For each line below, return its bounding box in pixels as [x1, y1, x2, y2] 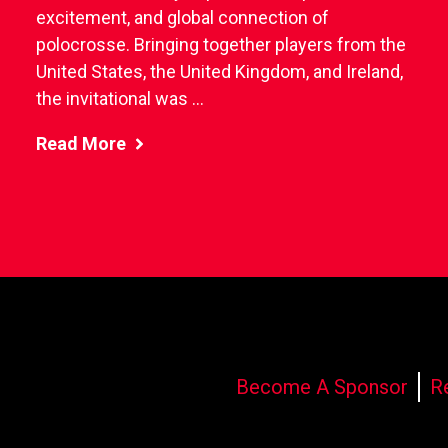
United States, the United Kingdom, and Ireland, [35, 61, 403, 83]
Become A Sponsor [235, 375, 408, 400]
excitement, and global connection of [35, 7, 329, 29]
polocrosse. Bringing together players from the [35, 34, 406, 56]
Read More [35, 133, 130, 155]
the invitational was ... [35, 88, 204, 110]
